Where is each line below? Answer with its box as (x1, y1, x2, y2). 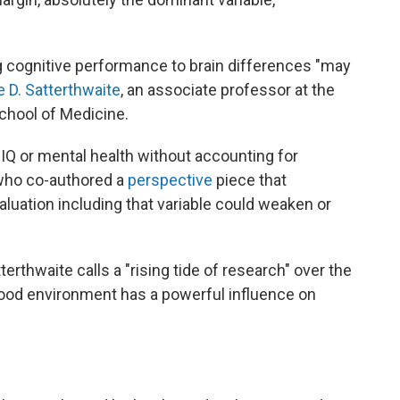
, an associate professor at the (121, 80, 335, 99)
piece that (212, 171, 287, 189)
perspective (128, 171, 212, 189)
